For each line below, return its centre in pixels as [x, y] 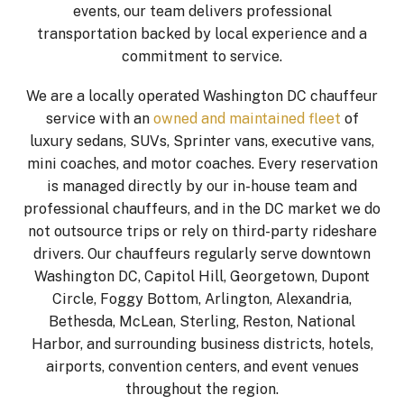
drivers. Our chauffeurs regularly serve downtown [202, 253]
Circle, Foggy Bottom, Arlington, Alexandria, [202, 298]
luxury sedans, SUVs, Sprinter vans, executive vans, [202, 141]
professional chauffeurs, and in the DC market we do [202, 208]
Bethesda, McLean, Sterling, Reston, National [202, 321]
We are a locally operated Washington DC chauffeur [202, 96]
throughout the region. [202, 389]
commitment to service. [202, 56]
